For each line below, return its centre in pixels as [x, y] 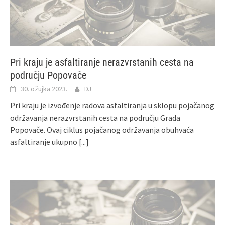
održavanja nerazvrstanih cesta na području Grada [95, 117]
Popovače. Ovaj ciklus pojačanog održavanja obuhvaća [102, 129]
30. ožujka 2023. [44, 89]
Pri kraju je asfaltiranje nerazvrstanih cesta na [102, 62]
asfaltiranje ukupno [44, 141]
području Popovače [48, 75]
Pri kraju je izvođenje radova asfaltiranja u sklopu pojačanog [112, 105]
